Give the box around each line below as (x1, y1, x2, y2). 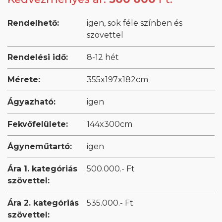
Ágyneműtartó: (7, 142, 72, 152)
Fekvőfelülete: (7, 119, 68, 129)
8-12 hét (87, 53, 119, 62)
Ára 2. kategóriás (7, 198, 79, 208)
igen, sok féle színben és (87, 18, 182, 28)
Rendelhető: (7, 18, 59, 28)
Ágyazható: (7, 97, 55, 107)
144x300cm (87, 119, 132, 129)
